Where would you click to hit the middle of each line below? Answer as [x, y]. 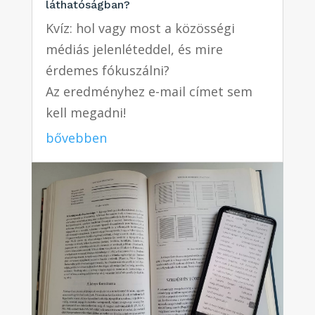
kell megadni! [85, 113]
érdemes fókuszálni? [107, 71]
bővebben [76, 138]
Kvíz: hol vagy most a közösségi [140, 28]
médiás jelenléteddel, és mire [134, 50]
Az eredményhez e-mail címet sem [149, 92]
